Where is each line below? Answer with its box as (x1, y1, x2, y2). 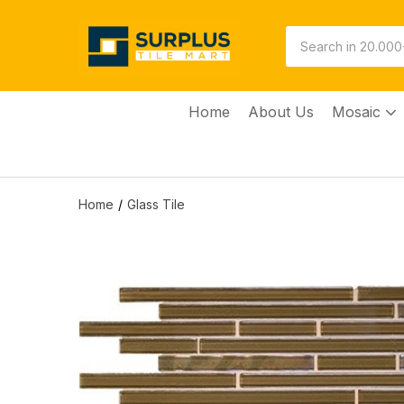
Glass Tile (127, 196, 185, 212)
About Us (247, 102, 314, 121)
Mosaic (331, 102, 385, 121)
